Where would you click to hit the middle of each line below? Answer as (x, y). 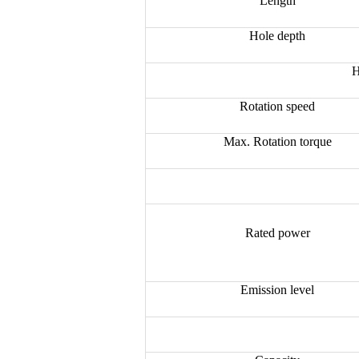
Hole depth (278, 35)
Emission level (278, 289)
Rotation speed (278, 106)
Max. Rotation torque (277, 141)
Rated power (277, 232)
